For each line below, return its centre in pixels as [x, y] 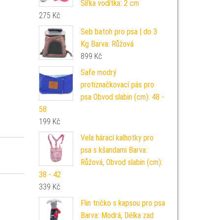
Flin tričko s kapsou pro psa [123, 203]
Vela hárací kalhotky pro [117, 138]
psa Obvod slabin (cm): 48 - [122, 97]
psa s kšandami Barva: [114, 150]
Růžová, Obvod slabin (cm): [121, 162]
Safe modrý [98, 72]
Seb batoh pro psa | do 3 [119, 32]
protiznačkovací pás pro [117, 85]
